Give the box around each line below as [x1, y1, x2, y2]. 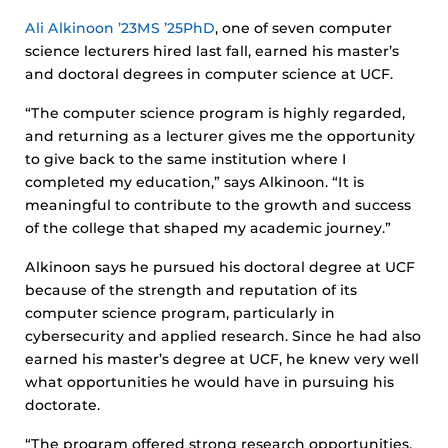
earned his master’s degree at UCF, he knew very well [25, 350, 419, 368]
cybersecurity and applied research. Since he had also [25, 327, 421, 345]
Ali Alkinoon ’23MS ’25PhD [25, 19, 215, 37]
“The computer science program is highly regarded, [25, 104, 405, 122]
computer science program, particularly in [25, 304, 335, 322]
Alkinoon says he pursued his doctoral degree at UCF [25, 258, 415, 276]
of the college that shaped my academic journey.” [25, 219, 391, 237]
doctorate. [25, 396, 100, 414]
